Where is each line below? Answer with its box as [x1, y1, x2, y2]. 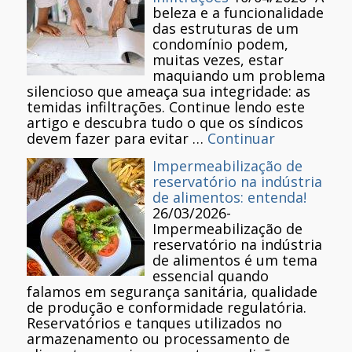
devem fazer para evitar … [27, 129, 207, 148]
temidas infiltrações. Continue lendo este [27, 97, 305, 117]
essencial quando [152, 266, 269, 286]
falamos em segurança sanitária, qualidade [27, 282, 317, 302]
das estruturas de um [152, 19, 299, 38]
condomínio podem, [152, 35, 288, 54]
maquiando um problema [152, 66, 325, 86]
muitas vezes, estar [152, 50, 284, 70]
